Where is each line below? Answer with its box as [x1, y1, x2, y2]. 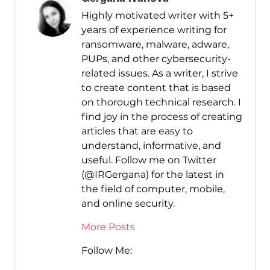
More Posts [81, 221, 135, 233]
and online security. [81, 197, 175, 209]
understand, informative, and [81, 139, 221, 151]
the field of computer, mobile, [81, 183, 225, 195]
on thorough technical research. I [81, 96, 241, 108]
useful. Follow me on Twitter [81, 154, 216, 166]
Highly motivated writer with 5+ [81, 9, 234, 21]
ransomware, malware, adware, [81, 38, 229, 50]
